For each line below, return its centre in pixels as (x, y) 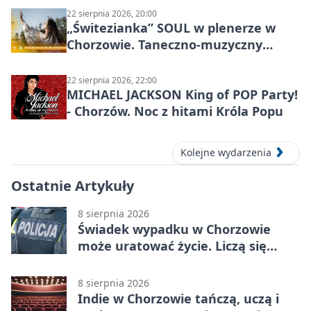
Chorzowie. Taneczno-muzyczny (165, 45)
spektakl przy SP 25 (126, 61)
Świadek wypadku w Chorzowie (174, 229)
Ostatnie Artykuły (73, 185)
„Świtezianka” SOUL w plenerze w (171, 28)
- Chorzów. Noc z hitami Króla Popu (175, 111)
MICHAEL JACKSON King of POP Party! (182, 95)
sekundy (104, 262)
